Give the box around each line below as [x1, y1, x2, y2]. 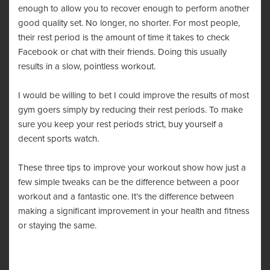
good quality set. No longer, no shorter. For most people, [18, 17, 240, 28]
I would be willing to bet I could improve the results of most [18, 90, 249, 101]
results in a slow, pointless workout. [18, 61, 155, 72]
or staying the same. [18, 220, 96, 231]
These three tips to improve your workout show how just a [18, 162, 246, 173]
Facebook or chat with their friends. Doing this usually [18, 46, 227, 57]
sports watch [47, 133, 97, 144]
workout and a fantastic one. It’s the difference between [18, 191, 234, 202]
